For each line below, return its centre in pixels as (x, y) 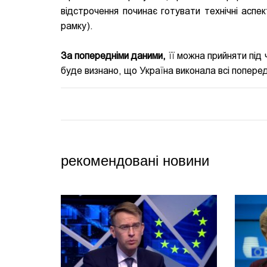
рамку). (77, 26)
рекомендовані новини (135, 161)
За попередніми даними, (114, 56)
